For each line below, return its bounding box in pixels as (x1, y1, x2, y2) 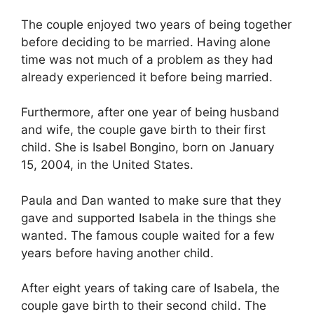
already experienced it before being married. (21, 69, 273, 84)
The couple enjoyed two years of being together (21, 17, 292, 32)
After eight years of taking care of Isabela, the (21, 281, 280, 296)
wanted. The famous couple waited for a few (21, 228, 275, 243)
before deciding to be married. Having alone (21, 34, 271, 49)
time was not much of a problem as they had (21, 52, 273, 67)
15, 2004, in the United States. (21, 158, 193, 172)
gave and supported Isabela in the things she (21, 210, 276, 225)
